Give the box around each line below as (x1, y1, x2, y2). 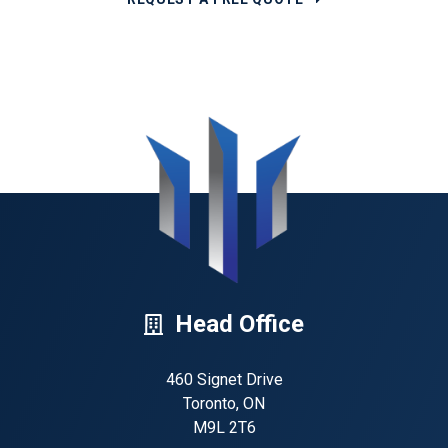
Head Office (174, 309, 304, 338)
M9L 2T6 (192, 417, 256, 437)
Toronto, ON (183, 393, 265, 413)
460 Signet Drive (165, 369, 283, 389)
